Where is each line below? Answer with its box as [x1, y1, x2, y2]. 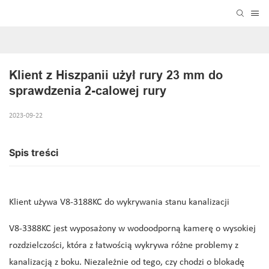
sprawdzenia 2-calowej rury [9, 84, 166, 98]
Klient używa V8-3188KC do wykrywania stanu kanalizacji [9, 198, 229, 208]
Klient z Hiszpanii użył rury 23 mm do [9, 68, 223, 82]
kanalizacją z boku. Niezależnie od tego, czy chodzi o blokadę [9, 258, 244, 268]
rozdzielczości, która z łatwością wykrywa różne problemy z [9, 241, 238, 251]
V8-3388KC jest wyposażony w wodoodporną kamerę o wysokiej [9, 224, 256, 234]
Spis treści [9, 147, 58, 159]
